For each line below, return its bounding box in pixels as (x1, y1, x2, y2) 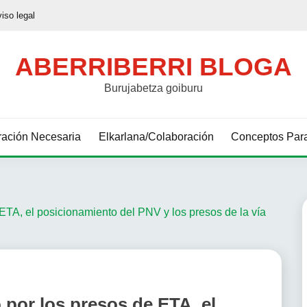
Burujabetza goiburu (104, 82, 203, 94)
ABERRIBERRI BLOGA (15, 53, 292, 81)
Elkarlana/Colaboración (98, 131, 214, 143)
